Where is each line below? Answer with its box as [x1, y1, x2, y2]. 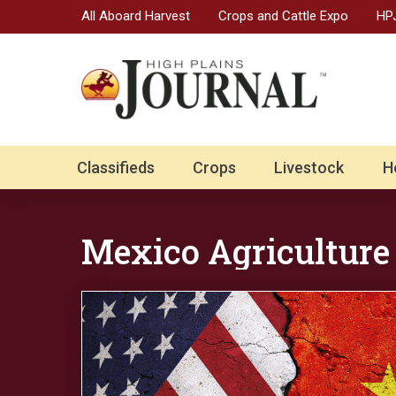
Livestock [274, 158, 345, 178]
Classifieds [77, 158, 155, 178]
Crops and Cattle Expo [218, 7, 348, 24]
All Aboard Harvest [81, 7, 190, 24]
